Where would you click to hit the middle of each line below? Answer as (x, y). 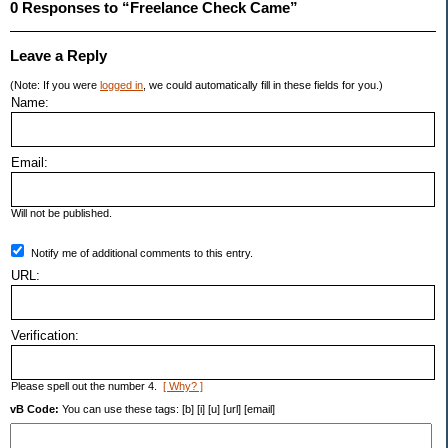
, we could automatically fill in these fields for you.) (263, 85)
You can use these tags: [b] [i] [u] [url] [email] (167, 409)
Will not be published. (61, 213)
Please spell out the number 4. (87, 386)
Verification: (45, 336)
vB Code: (34, 409)
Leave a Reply (58, 56)
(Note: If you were (55, 85)
